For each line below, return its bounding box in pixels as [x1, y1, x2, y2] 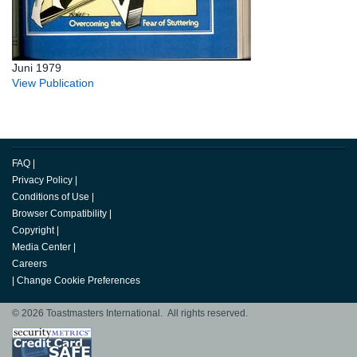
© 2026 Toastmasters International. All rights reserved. [12, 308, 248, 320]
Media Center [12, 241, 71, 253]
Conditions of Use [12, 191, 89, 203]
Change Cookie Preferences [17, 275, 140, 287]
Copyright [12, 225, 54, 237]
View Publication [12, 76, 94, 90]
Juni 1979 [12, 61, 61, 75]
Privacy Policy [12, 175, 73, 186]
